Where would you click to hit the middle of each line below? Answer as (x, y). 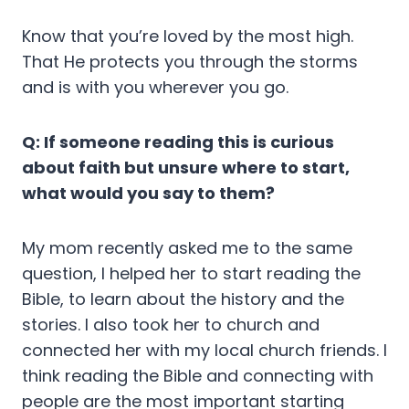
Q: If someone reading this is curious (178, 142)
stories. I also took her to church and (171, 325)
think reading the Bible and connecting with (198, 376)
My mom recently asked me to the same (187, 248)
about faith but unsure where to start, (186, 168)
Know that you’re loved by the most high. (188, 37)
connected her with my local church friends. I (204, 351)
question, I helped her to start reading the (191, 274)
